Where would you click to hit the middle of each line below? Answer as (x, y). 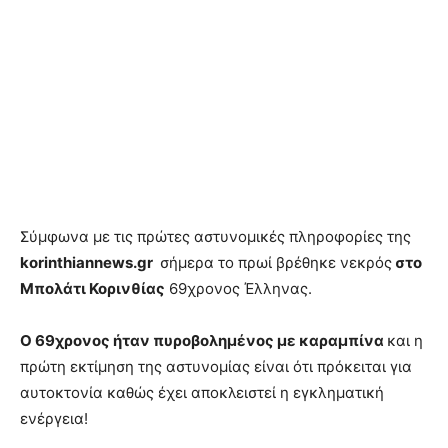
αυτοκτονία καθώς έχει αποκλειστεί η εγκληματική (202, 393)
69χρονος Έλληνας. (238, 289)
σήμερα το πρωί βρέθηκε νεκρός (274, 263)
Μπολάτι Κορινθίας (92, 289)
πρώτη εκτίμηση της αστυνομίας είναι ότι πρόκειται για (216, 367)
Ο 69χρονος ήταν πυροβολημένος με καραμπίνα (203, 341)
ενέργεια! (54, 419)
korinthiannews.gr (88, 263)
